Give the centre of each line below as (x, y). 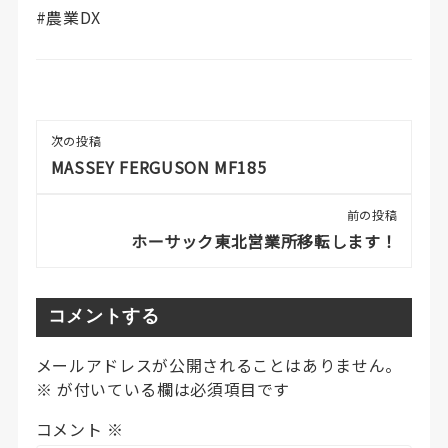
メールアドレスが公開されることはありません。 (218, 365)
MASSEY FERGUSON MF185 (158, 167)
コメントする (103, 318)
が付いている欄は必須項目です (171, 389)
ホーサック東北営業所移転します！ (264, 241)
